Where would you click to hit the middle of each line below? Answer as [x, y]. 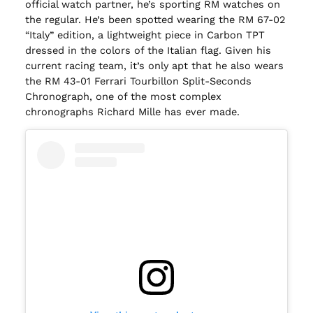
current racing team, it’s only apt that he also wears [154, 66]
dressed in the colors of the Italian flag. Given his [148, 51]
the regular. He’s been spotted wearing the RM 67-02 [155, 20]
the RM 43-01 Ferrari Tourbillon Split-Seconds [138, 81]
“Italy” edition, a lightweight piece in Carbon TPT [145, 35]
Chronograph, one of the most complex [123, 97]
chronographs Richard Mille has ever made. [132, 112]
